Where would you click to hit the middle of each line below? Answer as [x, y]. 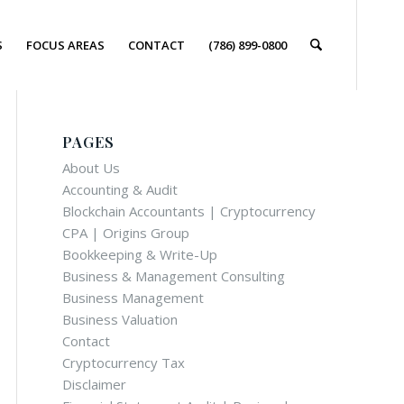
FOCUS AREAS [65, 45]
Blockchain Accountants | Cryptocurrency [189, 211]
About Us [91, 168]
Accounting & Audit [120, 189]
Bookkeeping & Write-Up [140, 254]
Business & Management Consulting [174, 276]
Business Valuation [120, 319]
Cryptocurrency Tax [124, 363]
